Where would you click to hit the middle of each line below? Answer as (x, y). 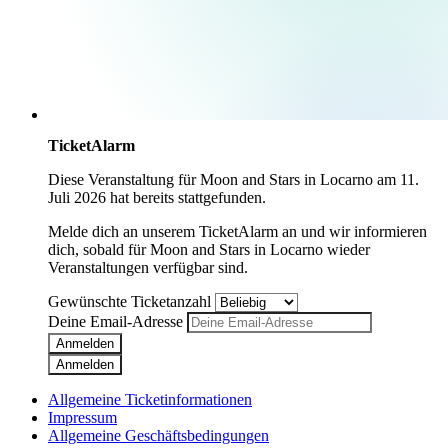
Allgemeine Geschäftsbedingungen (158, 435)
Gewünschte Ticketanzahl (131, 301)
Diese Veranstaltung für (124, 179)
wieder (346, 249)
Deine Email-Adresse (117, 321)
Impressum (82, 417)
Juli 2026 (77, 197)
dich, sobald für (99, 249)
